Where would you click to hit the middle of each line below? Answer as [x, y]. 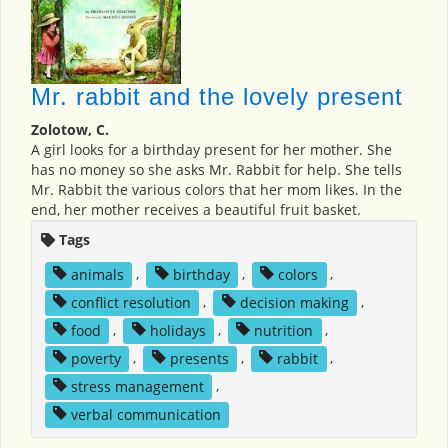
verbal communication [145, 414]
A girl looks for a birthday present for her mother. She [211, 150]
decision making [294, 302]
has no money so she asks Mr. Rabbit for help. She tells [216, 170]
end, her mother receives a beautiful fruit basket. [196, 210]
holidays [177, 330]
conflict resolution [130, 302]
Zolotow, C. [70, 130]
